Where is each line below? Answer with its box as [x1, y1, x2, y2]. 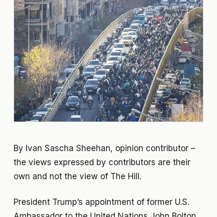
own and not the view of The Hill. [14, 171, 141, 181]
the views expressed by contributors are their [14, 157, 190, 167]
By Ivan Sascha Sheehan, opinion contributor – [14, 143, 195, 153]
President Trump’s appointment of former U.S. [14, 197, 189, 207]
